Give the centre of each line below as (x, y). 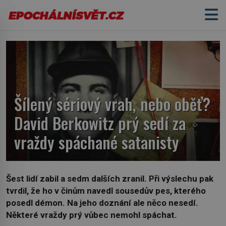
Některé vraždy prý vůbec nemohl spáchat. (92, 215)
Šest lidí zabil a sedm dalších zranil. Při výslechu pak (110, 178)
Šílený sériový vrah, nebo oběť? (112, 104)
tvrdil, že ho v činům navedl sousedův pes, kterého (106, 190)
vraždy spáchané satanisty (97, 142)
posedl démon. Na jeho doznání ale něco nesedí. (102, 203)
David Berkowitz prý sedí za (100, 123)
